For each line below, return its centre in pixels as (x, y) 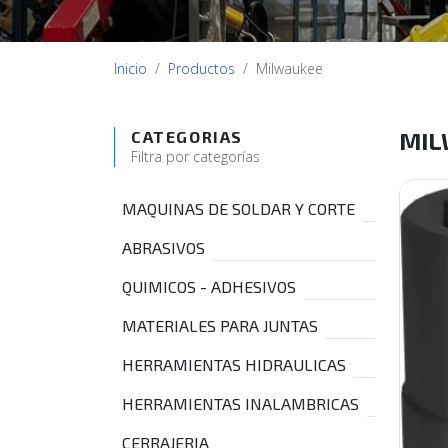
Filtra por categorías (195, 156)
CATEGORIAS (187, 136)
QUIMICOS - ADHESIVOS (209, 286)
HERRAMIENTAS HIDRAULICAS (234, 364)
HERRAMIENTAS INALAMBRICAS (240, 403)
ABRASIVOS (163, 247)
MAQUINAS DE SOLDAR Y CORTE (238, 208)
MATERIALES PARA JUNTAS (220, 325)
